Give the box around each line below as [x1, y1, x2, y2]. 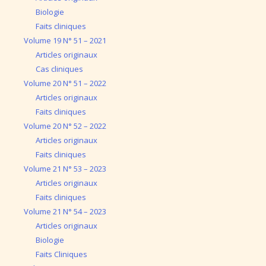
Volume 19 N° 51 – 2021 [24, 34, 106, 46]
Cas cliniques [35, 63, 83, 74]
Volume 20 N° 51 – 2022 [24, 77, 106, 88]
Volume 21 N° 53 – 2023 [24, 163, 106, 174]
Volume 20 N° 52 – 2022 [24, 120, 106, 131]
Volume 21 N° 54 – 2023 [24, 205, 106, 217]
